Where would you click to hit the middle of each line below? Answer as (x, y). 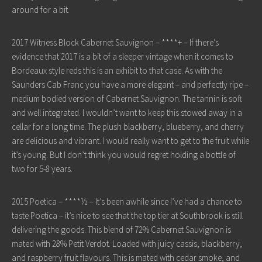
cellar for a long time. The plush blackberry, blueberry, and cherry (128, 127)
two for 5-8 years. (43, 169)
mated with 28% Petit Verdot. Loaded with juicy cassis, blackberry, (127, 244)
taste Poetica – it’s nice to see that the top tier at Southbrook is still (127, 216)
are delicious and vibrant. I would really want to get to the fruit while (130, 141)
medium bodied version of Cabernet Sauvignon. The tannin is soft (127, 99)
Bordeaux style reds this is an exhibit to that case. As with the (117, 70)
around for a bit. (42, 10)
